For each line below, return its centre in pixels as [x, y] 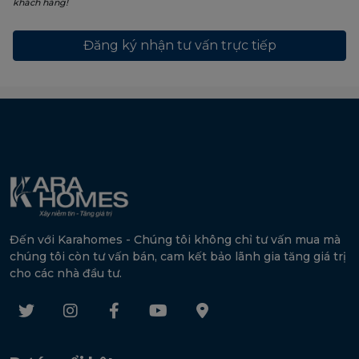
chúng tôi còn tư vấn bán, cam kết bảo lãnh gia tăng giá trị [178, 257]
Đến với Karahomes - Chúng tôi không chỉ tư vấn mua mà [175, 240]
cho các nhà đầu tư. [66, 274]
